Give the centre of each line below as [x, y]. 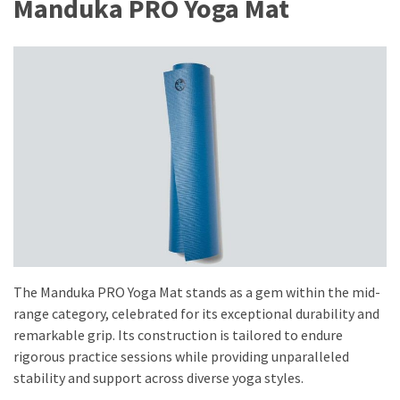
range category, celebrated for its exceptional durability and [196, 313]
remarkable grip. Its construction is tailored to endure [178, 334]
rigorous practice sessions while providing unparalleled [181, 356]
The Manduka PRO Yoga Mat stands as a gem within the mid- [197, 292]
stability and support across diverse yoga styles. [158, 377]
